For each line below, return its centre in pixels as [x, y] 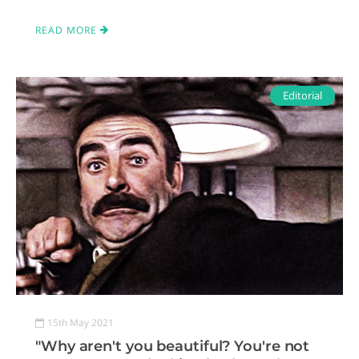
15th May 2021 [81, 323]
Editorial [303, 96]
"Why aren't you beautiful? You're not [173, 347]
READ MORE [68, 30]
